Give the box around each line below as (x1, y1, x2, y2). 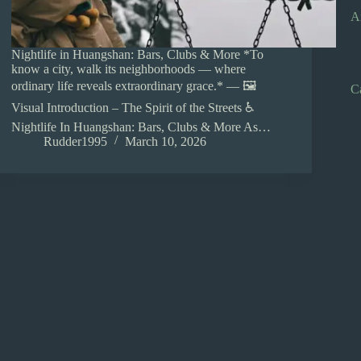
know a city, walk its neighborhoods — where (11, 62, 247, 77)
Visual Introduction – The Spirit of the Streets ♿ (11, 101, 255, 115)
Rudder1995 (44, 135, 108, 149)
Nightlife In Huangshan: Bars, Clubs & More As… (11, 120, 272, 135)
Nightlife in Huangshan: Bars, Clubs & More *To (11, 48, 264, 62)
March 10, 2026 (125, 135, 207, 149)
